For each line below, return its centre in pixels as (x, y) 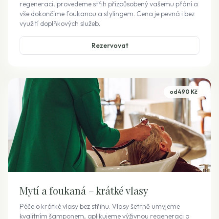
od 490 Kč (184, 92)
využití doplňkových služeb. (60, 23)
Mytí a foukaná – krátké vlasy (84, 190)
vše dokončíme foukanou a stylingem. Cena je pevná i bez (107, 14)
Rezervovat (109, 45)
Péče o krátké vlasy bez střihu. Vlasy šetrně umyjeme (100, 206)
